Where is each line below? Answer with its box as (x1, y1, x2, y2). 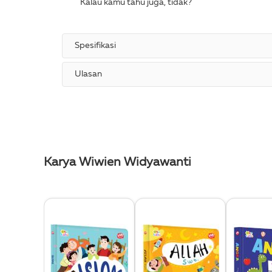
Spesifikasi (75, 41, 116, 50)
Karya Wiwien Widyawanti (44, 157, 191, 169)
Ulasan (75, 70, 102, 78)
